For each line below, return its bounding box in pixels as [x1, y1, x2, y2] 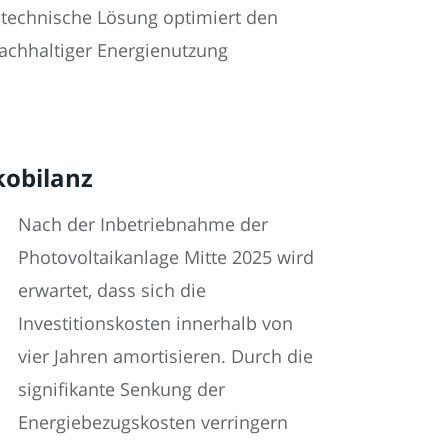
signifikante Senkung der [18, 376, 225, 401]
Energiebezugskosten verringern [18, 409, 288, 434]
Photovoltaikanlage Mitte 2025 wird [18, 244, 314, 269]
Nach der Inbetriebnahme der [18, 211, 268, 236]
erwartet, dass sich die [18, 277, 206, 302]
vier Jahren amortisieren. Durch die [18, 343, 313, 368]
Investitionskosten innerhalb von [18, 310, 293, 335]
